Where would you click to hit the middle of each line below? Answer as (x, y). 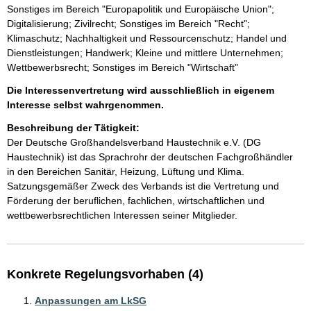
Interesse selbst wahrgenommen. (85, 105)
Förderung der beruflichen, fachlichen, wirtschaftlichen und (137, 201)
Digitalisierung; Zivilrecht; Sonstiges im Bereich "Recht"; (128, 24)
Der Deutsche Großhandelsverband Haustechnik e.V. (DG (135, 142)
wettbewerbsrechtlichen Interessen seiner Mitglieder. (122, 215)
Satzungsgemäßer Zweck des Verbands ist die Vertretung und (144, 186)
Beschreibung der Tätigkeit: (73, 128)
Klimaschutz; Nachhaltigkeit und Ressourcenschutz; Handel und (147, 38)
